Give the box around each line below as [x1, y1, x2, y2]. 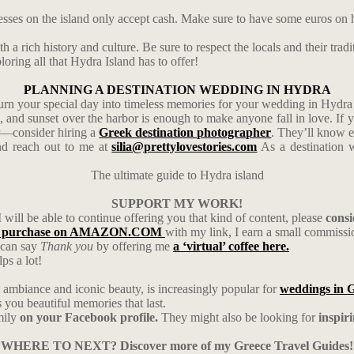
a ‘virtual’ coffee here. [173, 239, 289, 253]
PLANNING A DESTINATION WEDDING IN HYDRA [23, 83, 331, 96]
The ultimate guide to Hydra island [90, 168, 264, 182]
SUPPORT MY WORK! [111, 197, 243, 210]
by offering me [93, 239, 173, 253]
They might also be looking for [158, 311, 318, 324]
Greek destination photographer [99, 126, 272, 139]
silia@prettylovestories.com [111, 140, 258, 153]
